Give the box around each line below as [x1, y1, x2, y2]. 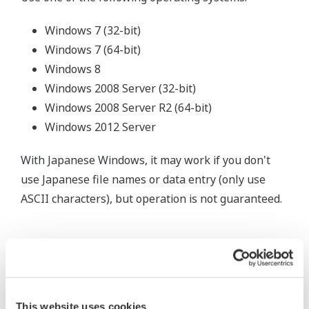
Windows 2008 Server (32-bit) [45, 81, 196, 96]
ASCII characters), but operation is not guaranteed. [21, 191, 282, 206]
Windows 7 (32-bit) [45, 23, 141, 38]
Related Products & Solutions [51, 283, 258, 301]
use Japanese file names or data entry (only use [21, 172, 266, 187]
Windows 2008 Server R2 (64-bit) [45, 100, 212, 115]
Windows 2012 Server [45, 119, 156, 134]
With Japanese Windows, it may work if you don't [21, 152, 270, 168]
